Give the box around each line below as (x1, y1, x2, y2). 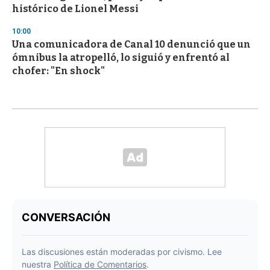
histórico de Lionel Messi (12, 3, 139, 15)
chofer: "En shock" (12, 65, 105, 77)
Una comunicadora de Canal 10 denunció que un (12, 39, 251, 51)
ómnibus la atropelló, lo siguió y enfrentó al (12, 52, 230, 64)
